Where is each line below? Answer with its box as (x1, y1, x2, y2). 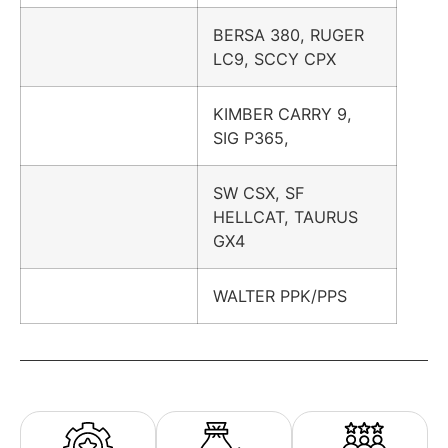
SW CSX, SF (213, 182, 305, 203)
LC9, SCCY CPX (213, 48, 336, 69)
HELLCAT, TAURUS (213, 206, 358, 227)
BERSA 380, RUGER (213, 24, 364, 45)
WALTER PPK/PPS (213, 285, 347, 306)
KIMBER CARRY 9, (213, 103, 352, 124)
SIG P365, (213, 127, 289, 148)
